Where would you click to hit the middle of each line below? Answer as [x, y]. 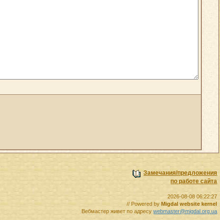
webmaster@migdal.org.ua [185, 211]
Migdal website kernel [189, 204]
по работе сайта [194, 181]
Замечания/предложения [180, 173]
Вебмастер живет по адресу [118, 211]
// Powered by [144, 204]
